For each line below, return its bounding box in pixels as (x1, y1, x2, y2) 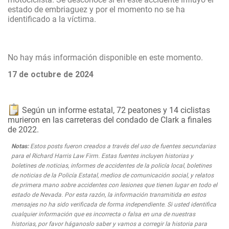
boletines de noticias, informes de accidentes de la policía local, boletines (11, 162, 212, 169)
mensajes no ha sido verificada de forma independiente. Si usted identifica (11, 201, 216, 208)
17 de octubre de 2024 (8, 70, 94, 79)
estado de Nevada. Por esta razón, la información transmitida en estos (11, 191, 206, 198)
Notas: (11, 143, 29, 150)
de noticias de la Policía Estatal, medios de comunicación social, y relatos (11, 172, 214, 179)
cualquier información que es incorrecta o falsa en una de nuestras (11, 211, 195, 218)
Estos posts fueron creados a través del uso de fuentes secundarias (29, 143, 216, 150)
